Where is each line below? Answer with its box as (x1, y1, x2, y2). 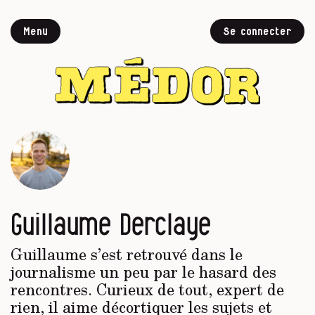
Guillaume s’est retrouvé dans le (11, 242, 243, 265)
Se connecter (223, 27, 292, 37)
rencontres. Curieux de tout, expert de (11, 277, 284, 300)
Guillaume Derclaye (11, 205, 211, 243)
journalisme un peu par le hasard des (11, 259, 276, 283)
